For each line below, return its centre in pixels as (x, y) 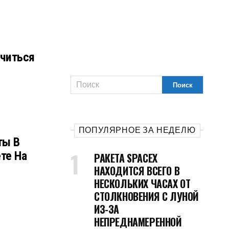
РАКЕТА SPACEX (126, 158)
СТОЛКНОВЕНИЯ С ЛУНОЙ (147, 196)
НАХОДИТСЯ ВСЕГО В (137, 171)
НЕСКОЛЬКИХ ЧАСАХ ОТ (142, 184)
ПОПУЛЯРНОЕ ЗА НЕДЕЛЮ (137, 130)
